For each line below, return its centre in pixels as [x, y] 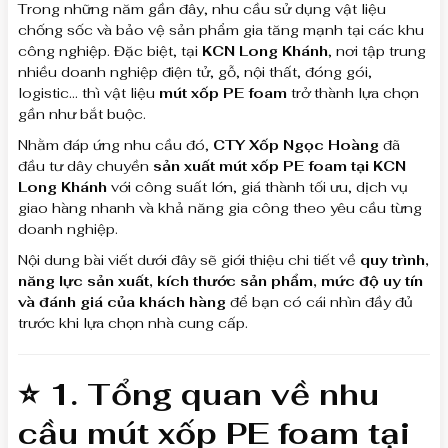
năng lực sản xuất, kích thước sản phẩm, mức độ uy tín [220, 281]
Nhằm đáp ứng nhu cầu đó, [115, 145]
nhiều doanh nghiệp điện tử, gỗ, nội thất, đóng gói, [195, 72]
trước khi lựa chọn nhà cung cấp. [133, 323]
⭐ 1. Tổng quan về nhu [198, 394]
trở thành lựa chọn [353, 93]
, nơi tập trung [377, 51]
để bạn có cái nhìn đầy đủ [319, 302]
